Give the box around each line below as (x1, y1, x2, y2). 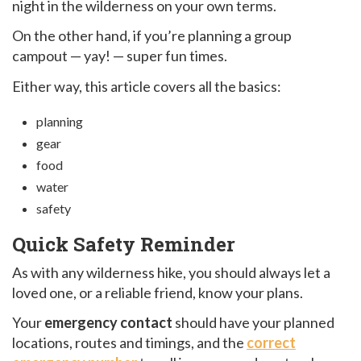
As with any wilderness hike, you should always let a (12, 263, 330, 281)
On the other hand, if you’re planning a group (12, 27, 292, 45)
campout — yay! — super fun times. (12, 47, 227, 65)
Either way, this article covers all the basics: (12, 77, 281, 95)
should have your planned (172, 313, 334, 332)
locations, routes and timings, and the (12, 334, 247, 352)
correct (247, 334, 296, 352)
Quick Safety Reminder (12, 230, 235, 257)
